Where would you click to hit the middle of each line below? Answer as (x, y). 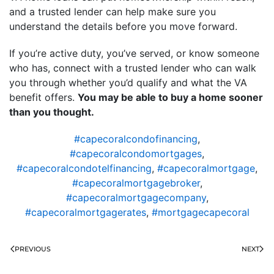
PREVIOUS (33, 249)
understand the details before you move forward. (123, 26)
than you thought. (52, 112)
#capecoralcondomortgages (136, 153)
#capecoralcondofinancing (136, 139)
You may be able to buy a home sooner (170, 97)
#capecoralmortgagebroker (136, 183)
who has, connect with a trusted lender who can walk (133, 68)
